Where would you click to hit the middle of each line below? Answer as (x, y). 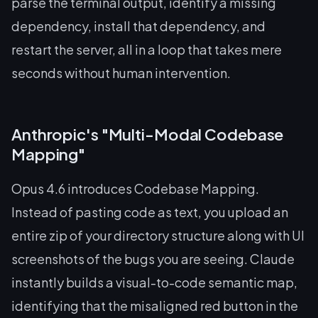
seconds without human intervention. (121, 73)
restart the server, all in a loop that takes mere (147, 49)
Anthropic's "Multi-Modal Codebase (148, 134)
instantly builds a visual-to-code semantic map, (154, 282)
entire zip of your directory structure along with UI (158, 235)
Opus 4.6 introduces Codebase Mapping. (135, 188)
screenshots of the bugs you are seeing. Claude (153, 259)
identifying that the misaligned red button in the (155, 306)
